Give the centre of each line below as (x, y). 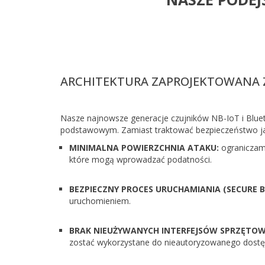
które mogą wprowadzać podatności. (140, 159)
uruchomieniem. (100, 201)
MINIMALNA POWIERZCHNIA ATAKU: (144, 148)
